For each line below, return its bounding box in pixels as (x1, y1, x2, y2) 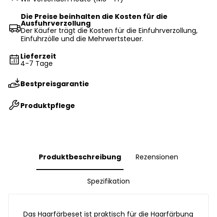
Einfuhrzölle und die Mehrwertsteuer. (21, 34, 144, 44)
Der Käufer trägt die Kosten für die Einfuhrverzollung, (21, 26, 198, 36)
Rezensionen (136, 152, 178, 162)
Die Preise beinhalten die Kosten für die (21, 12, 168, 22)
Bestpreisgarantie (20, 78, 90, 89)
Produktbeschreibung (39, 152, 121, 162)
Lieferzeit (20, 51, 57, 62)
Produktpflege (20, 100, 76, 110)
